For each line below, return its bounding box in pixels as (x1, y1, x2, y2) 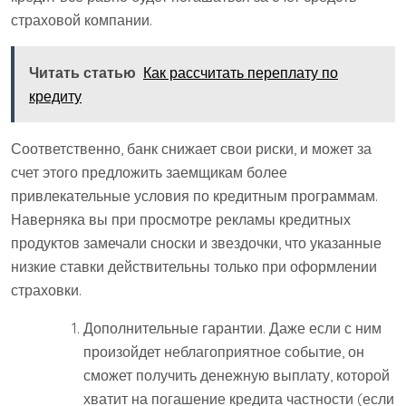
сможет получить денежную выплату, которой (83, 366, 390, 385)
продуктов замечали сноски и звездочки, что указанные (11, 234, 382, 253)
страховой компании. (11, 11, 152, 30)
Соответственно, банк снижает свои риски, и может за (11, 140, 372, 159)
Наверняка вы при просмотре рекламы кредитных (11, 210, 351, 229)
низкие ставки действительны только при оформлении (11, 257, 377, 276)
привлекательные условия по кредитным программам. (11, 187, 378, 206)
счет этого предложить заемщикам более (11, 163, 287, 182)
